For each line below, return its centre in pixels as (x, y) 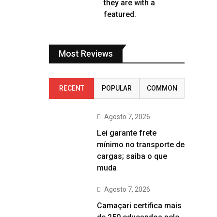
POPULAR (116, 88)
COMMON (162, 88)
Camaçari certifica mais (139, 206)
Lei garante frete (127, 133)
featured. (120, 14)
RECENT (71, 88)
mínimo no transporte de (141, 145)
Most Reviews (86, 54)
